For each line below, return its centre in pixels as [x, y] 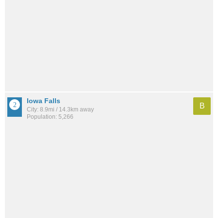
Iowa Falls [44, 100]
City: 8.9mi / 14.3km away [60, 109]
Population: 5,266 [50, 117]
